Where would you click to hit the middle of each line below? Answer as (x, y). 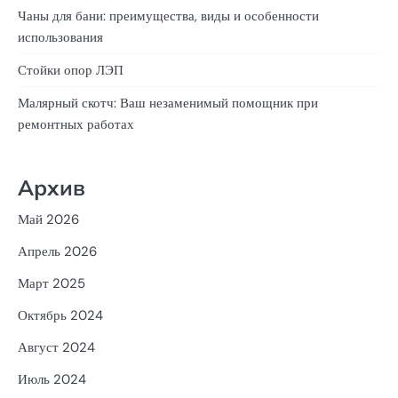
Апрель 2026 (57, 252)
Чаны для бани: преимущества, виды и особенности (168, 16)
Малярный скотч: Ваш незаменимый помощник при (168, 103)
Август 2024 (56, 348)
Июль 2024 (52, 380)
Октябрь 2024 (60, 316)
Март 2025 (52, 284)
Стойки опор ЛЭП (71, 71)
